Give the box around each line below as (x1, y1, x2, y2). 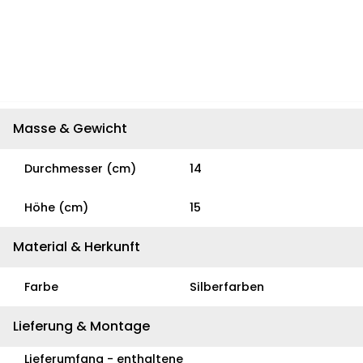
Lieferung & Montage (13, 316, 150, 335)
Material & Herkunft (13, 237, 140, 256)
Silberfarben (190, 279, 264, 295)
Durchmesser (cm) (24, 160, 136, 177)
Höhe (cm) (24, 199, 88, 216)
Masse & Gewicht (13, 118, 127, 138)
